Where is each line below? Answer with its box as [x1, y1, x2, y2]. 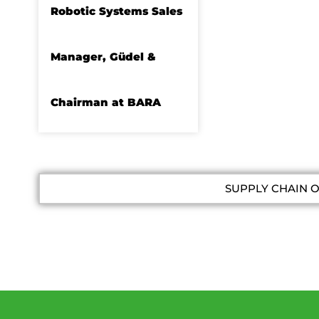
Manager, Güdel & [50, 50, 156, 64]
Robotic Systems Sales [50, 4, 182, 19]
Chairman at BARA [50, 95, 161, 110]
